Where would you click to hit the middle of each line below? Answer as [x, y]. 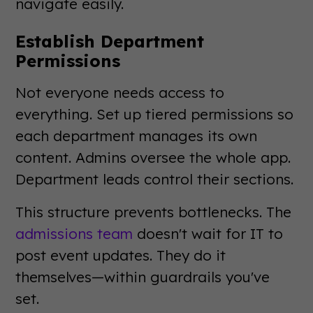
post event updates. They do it [121, 255]
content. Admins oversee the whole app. [153, 157]
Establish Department [110, 41]
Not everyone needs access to [120, 92]
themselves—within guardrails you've [143, 277]
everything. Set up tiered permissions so [155, 114]
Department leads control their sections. [155, 179]
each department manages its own [137, 136]
